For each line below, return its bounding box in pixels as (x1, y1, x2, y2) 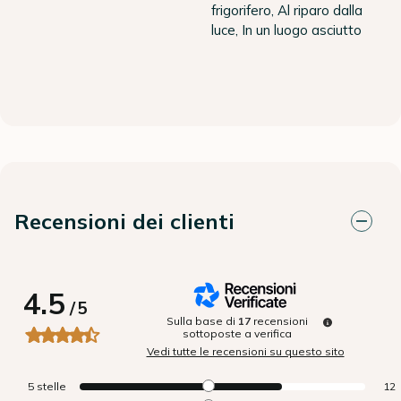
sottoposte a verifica (183, 327, 292, 341)
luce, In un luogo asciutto (211, 21, 362, 39)
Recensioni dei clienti (14, 208, 235, 235)
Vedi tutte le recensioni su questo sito (146, 345, 345, 359)
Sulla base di (166, 314, 238, 328)
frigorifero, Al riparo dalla (211, 2, 363, 20)
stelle (37, 380, 66, 394)
